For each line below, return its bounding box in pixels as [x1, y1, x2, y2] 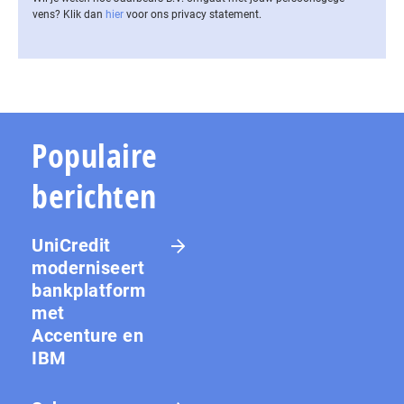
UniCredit [32, 234, 111, 256]
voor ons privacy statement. [124, 7, 262, 21]
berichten [32, 173, 157, 218]
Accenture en [32, 324, 143, 346]
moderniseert [32, 256, 144, 279]
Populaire [32, 133, 158, 178]
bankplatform [32, 279, 145, 301]
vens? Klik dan [32, 7, 106, 21]
